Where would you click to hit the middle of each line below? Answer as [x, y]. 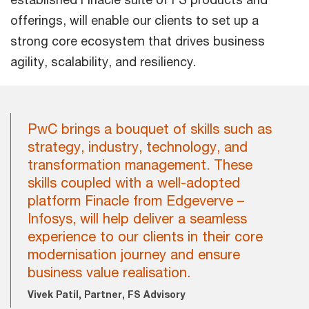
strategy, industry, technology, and [138, 147]
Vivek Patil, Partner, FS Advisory [107, 294]
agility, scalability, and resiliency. [103, 61]
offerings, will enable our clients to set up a [134, 20]
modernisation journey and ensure [134, 254]
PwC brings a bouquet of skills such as [150, 129]
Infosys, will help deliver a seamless [137, 218]
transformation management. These [140, 165]
